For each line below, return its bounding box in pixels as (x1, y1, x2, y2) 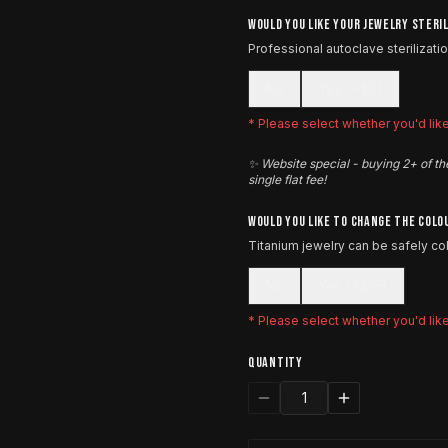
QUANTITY (248, 354, 303, 371)
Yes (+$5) (318, 80, 383, 97)
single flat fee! (248, 172, 326, 187)
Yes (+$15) (318, 277, 388, 294)
